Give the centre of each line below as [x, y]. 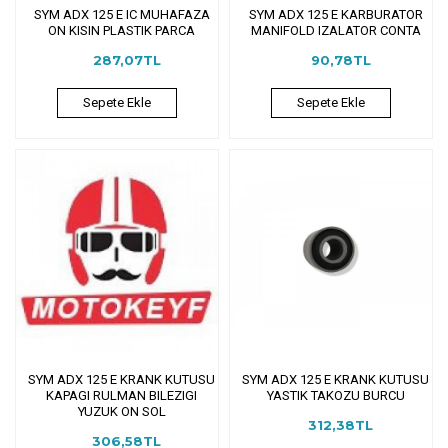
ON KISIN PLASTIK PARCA [122, 30]
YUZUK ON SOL [121, 411]
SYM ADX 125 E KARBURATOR [335, 14]
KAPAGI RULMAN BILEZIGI [122, 395]
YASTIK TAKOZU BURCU [335, 395]
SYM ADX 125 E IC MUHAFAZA [121, 14]
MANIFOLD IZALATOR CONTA [335, 30]
